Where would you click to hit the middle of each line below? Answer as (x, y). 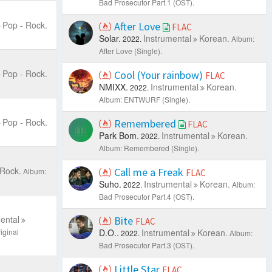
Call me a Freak (149, 172)
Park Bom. (119, 135)
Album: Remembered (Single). (149, 148)
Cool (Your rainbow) (159, 75)
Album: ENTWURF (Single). (145, 99)
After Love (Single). (131, 50)
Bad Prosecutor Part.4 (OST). (147, 196)
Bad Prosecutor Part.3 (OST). (147, 245)
